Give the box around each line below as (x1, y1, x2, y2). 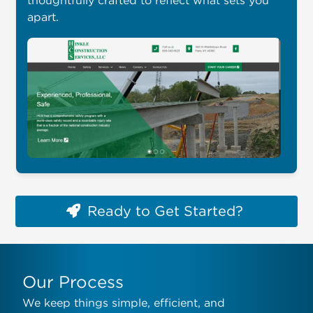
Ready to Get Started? (87, 203, 244, 219)
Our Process (22, 272, 124, 291)
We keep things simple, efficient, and (22, 296, 225, 309)
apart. (27, 10, 59, 23)
